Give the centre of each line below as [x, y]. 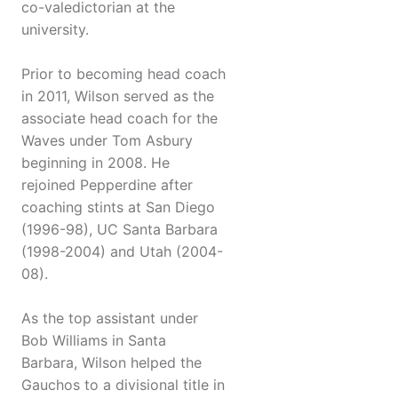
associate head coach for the [119, 119]
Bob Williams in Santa [94, 341]
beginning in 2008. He [96, 163]
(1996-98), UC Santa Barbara [119, 230]
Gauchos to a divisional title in [123, 385]
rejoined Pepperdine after [107, 185]
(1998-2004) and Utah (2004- [122, 252]
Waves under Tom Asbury [107, 141]
